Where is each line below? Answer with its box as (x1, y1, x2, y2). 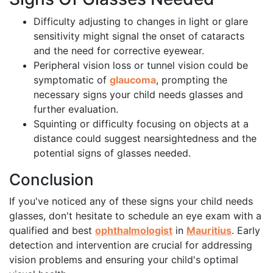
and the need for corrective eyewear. (34, 44, 204, 57)
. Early (232, 224, 260, 237)
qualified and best (9, 224, 95, 237)
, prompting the (156, 74, 227, 87)
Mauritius (186, 224, 232, 237)
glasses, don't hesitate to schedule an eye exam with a (9, 210, 261, 222)
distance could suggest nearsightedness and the (34, 132, 257, 145)
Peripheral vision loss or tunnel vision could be (34, 59, 248, 72)
